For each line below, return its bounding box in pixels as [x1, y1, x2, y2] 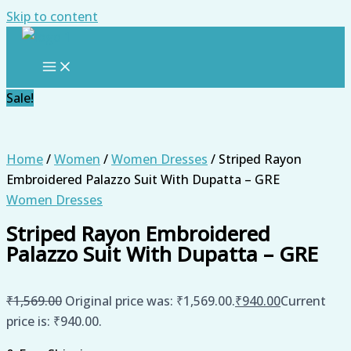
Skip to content [6, 8, 98, 25]
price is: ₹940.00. [6, 312, 102, 330]
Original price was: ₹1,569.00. [65, 291, 235, 309]
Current [280, 291, 326, 309]
